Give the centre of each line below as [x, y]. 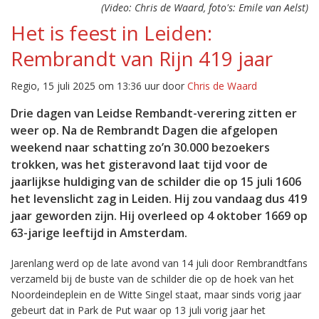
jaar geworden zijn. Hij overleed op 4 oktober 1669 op [159, 216]
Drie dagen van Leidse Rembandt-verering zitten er [154, 113]
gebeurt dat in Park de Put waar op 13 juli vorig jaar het [138, 310]
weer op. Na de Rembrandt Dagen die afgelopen [144, 130]
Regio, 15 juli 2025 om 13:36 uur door [99, 86]
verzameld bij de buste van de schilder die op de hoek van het [152, 279]
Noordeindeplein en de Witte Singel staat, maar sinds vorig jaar [156, 294]
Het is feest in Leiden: [111, 33]
